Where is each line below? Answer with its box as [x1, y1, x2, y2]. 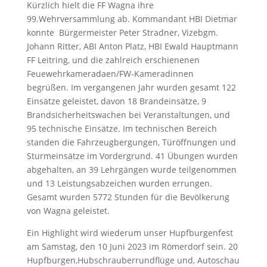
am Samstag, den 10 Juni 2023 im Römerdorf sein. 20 [26, 241, 238, 252]
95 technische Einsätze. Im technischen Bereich [26, 123, 217, 134]
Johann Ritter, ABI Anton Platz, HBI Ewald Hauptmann [26, 41, 238, 52]
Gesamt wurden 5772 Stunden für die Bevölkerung [26, 191, 229, 203]
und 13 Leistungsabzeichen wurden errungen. [26, 178, 212, 189]
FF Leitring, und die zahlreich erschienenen [26, 54, 200, 66]
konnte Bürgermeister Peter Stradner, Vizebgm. [26, 27, 218, 38]
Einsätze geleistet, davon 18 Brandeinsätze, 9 [26, 95, 206, 107]
